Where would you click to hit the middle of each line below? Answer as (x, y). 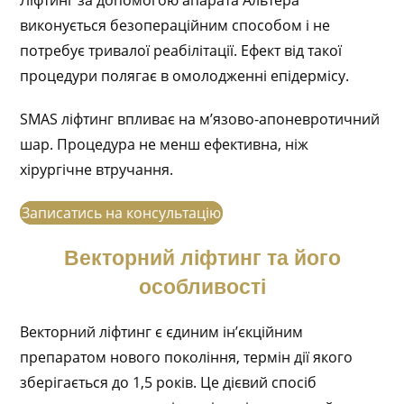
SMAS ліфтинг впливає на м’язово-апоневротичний (200, 119)
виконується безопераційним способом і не (175, 25)
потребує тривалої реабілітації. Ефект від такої (181, 50)
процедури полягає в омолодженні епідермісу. (185, 76)
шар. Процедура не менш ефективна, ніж (165, 144)
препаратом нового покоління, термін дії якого (187, 357)
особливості (202, 287)
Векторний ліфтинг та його (202, 258)
